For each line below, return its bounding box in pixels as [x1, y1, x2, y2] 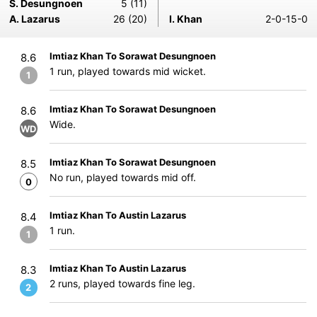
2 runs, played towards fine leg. [50, 277, 195, 289]
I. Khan [169, 13, 202, 25]
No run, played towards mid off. [50, 171, 196, 183]
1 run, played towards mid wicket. [50, 65, 206, 77]
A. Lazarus [9, 13, 60, 25]
